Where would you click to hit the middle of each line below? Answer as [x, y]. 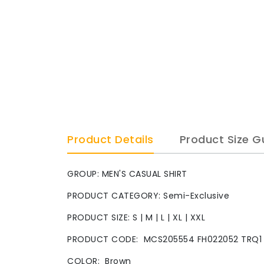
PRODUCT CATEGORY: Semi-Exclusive [148, 195]
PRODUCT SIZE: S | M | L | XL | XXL [136, 217]
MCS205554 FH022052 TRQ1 [202, 239]
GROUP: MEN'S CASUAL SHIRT [127, 174]
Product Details [110, 139]
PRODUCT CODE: [105, 239]
